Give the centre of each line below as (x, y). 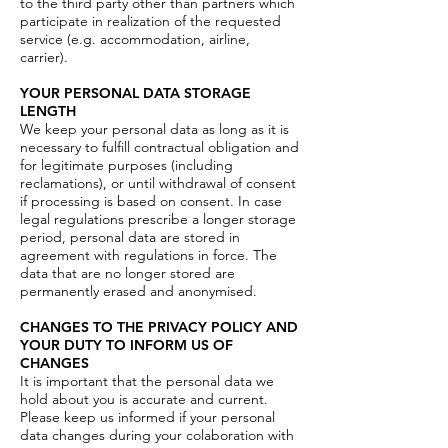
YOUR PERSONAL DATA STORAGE (135, 93)
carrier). (44, 57)
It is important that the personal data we (147, 381)
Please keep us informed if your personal (147, 417)
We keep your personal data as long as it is (154, 129)
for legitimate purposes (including (126, 165)
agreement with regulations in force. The (148, 255)
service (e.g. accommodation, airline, (135, 39)
